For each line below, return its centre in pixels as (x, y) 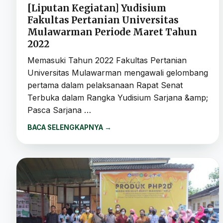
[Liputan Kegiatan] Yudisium (97, 8)
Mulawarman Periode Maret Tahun (112, 32)
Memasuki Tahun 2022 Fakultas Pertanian (107, 60)
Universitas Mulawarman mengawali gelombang (118, 72)
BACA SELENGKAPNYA (66, 127)
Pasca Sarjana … (59, 110)
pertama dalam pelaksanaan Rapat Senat (105, 85)
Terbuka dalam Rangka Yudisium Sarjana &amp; (118, 97)
